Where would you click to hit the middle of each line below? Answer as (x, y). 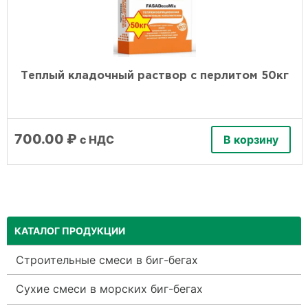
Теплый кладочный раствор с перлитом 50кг (155, 76)
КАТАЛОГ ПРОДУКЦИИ (70, 230)
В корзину (251, 139)
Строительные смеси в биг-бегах (107, 260)
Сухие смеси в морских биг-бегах (109, 289)
